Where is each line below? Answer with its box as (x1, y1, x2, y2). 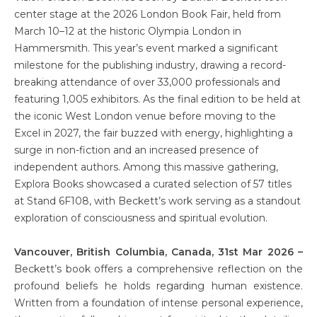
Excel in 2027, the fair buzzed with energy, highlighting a (14, 127, 293, 139)
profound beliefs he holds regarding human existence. (14, 279, 303, 292)
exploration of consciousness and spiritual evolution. (14, 212, 267, 224)
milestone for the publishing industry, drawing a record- (14, 59, 286, 71)
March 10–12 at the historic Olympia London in (14, 25, 241, 38)
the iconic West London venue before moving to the (14, 110, 276, 122)
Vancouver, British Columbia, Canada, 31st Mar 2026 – (14, 246, 303, 258)
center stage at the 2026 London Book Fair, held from (14, 8, 281, 21)
